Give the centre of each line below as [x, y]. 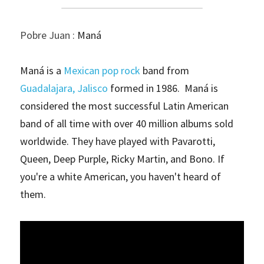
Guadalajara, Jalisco [64, 88]
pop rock [121, 70]
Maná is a [42, 70]
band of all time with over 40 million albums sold [127, 123]
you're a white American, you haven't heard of [121, 176]
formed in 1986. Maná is [163, 88]
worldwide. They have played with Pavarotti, [118, 141]
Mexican [82, 70]
